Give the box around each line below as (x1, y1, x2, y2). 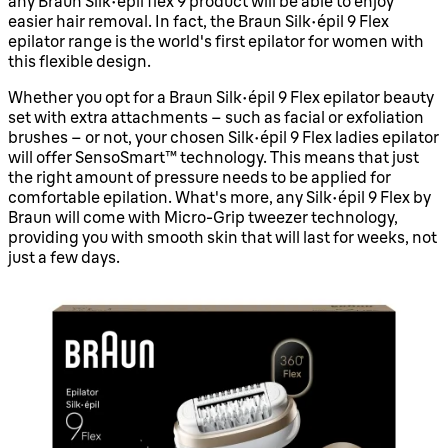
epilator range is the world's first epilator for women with (8, 31, 424, 52)
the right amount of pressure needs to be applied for (8, 167, 391, 188)
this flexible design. (8, 51, 151, 72)
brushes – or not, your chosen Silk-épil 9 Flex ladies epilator (8, 127, 439, 148)
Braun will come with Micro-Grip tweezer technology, (8, 207, 398, 228)
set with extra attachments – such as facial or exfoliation (8, 107, 424, 128)
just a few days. (8, 247, 120, 268)
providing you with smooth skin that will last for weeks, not (8, 227, 437, 248)
